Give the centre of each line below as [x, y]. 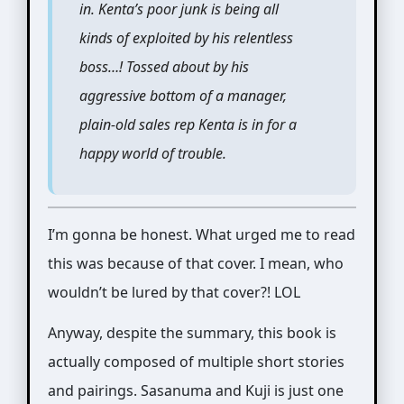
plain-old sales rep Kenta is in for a [188, 124]
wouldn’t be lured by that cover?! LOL [174, 292]
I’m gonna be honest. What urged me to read [201, 234]
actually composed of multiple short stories [196, 361]
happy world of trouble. [152, 153]
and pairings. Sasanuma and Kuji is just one [195, 390]
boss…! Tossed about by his [164, 66]
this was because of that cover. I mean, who [195, 263]
